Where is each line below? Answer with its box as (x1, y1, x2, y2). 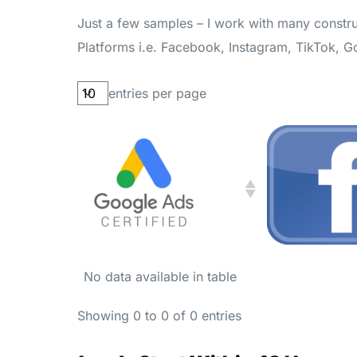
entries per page (108, 85, 206, 101)
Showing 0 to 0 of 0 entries (77, 308, 241, 324)
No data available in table (84, 269, 237, 284)
